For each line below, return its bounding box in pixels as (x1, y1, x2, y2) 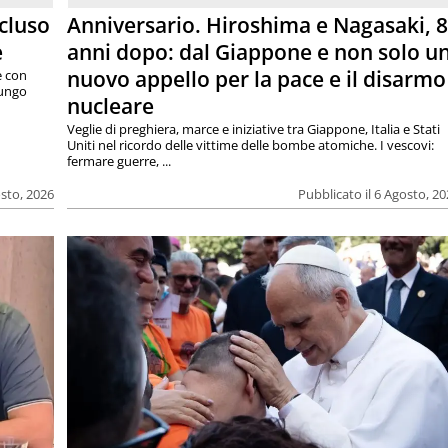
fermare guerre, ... (67, 151, 172, 170)
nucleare (67, 91, 155, 120)
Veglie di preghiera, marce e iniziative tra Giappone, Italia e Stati (67, 119, 441, 138)
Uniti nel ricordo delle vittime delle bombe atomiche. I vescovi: (67, 135, 435, 154)
